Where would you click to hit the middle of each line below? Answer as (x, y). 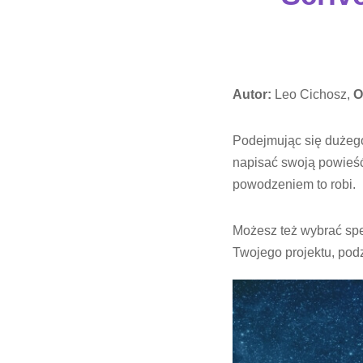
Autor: (252, 94)
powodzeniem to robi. (294, 184)
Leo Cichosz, (312, 94)
